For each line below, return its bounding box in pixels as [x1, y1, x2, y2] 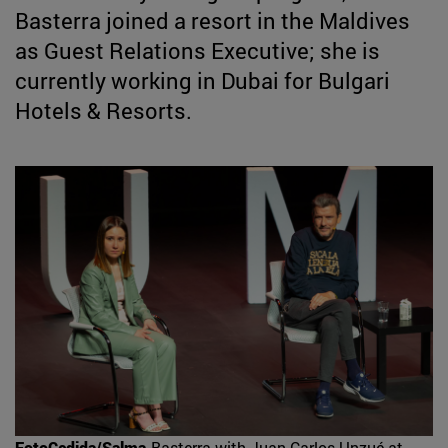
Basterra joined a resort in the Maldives [15, 5, 410, 35]
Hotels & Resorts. [15, 95, 192, 125]
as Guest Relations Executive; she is [15, 35, 380, 65]
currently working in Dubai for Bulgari [15, 65, 390, 95]
